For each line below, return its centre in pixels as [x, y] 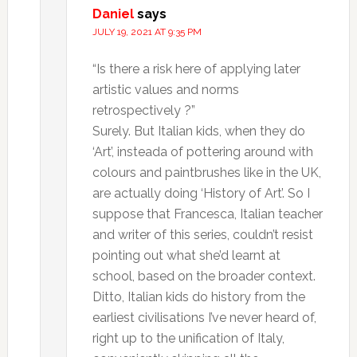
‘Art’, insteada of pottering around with [202, 152]
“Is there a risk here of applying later [196, 69]
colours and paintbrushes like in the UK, [206, 173]
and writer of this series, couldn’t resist [202, 235]
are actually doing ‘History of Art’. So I [201, 193]
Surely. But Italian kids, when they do [198, 131]
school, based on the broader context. [204, 276]
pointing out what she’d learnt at [186, 255]
